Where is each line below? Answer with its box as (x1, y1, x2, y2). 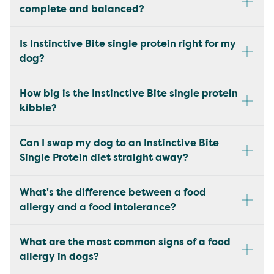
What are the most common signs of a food (20, 235, 231, 248)
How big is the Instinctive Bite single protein (20, 86, 238, 100)
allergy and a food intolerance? (20, 200, 176, 213)
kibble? (20, 101, 57, 114)
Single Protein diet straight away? (20, 150, 188, 164)
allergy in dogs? (20, 250, 99, 263)
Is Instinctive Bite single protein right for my (20, 37, 236, 50)
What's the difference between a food (20, 185, 206, 199)
